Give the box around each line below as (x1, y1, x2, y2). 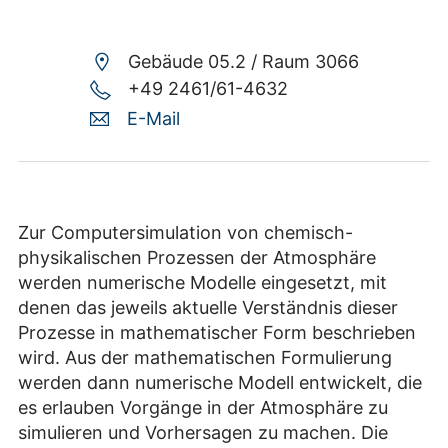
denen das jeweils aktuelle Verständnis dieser (18, 296, 398, 318)
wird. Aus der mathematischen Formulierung (18, 346, 392, 368)
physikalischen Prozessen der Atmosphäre (18, 246, 376, 268)
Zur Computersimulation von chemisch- (18, 221, 353, 243)
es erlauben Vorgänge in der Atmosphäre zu (18, 396, 388, 418)
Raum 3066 (261, 50, 359, 72)
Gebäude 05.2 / (127, 50, 262, 72)
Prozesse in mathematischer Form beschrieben (18, 321, 416, 343)
